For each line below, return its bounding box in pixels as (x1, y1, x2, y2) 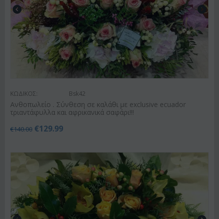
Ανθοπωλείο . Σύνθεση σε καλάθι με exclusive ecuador (10, 99, 186, 109)
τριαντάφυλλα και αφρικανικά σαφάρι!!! (10, 107, 134, 117)
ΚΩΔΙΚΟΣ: (10, 89, 38, 98)
